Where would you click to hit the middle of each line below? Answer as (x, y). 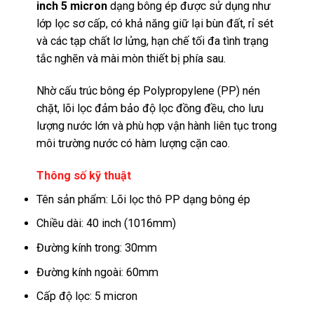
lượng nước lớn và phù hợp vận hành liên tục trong (157, 126)
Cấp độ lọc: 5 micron (87, 296)
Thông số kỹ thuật (84, 176)
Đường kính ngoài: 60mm (98, 272)
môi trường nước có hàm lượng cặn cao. (134, 144)
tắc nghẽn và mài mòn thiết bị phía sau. (131, 59)
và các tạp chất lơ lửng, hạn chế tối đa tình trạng (153, 41)
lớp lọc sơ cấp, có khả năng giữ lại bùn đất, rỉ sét (155, 24)
